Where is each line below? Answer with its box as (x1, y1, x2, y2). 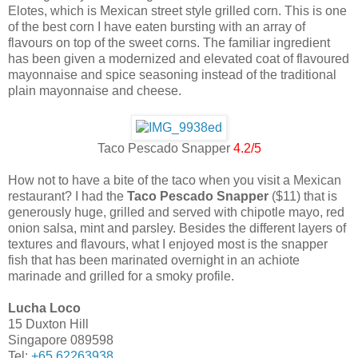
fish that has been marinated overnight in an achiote (8, 253, 300, 268)
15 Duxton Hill (8, 317, 89, 332)
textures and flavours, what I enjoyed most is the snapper (8, 237, 328, 252)
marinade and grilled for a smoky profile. (8, 269, 234, 284)
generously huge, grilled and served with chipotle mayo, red (8, 205, 344, 220)
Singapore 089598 (8, 333, 113, 348)
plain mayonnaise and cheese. (8, 84, 181, 98)
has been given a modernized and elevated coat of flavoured (8, 52, 349, 66)
